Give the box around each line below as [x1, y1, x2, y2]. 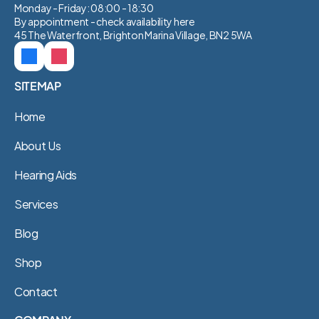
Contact [14, 281, 58, 300]
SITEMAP [14, 78, 61, 93]
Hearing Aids [14, 164, 78, 184]
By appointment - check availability [14, 13, 174, 29]
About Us [14, 135, 61, 155]
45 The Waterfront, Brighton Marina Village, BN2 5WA [14, 26, 252, 43]
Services [14, 194, 58, 213]
